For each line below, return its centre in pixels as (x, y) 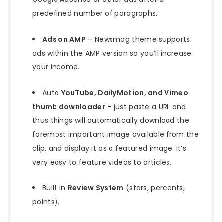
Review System (96, 188)
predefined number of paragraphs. (95, 14)
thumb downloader (69, 107)
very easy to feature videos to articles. (102, 162)
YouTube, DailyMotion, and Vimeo (125, 93)
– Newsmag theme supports (138, 39)
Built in (55, 188)
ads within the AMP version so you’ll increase (112, 53)
